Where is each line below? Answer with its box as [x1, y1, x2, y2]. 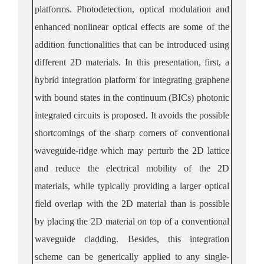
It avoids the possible [150, 110, 230, 120]
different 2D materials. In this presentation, [35, 57, 205, 67]
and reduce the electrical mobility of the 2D [35, 163, 229, 173]
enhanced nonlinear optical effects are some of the [35, 21, 229, 32]
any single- [181, 251, 230, 262]
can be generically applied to [67, 251, 182, 262]
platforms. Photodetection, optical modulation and [35, 4, 229, 14]
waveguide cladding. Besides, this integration [35, 233, 229, 244]
